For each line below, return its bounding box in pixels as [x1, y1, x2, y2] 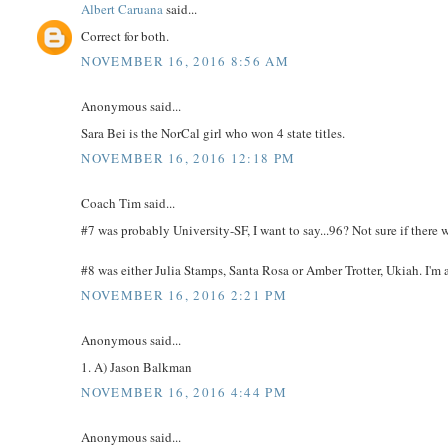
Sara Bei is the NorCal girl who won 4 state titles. [81, 123, 346, 142]
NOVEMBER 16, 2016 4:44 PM [81, 383, 287, 402]
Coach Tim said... [81, 194, 176, 213]
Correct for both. [81, 26, 170, 45]
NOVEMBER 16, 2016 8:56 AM [81, 52, 289, 71]
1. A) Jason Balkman [81, 357, 193, 376]
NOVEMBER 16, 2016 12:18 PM [81, 149, 296, 168]
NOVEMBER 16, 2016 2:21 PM [81, 286, 287, 305]
